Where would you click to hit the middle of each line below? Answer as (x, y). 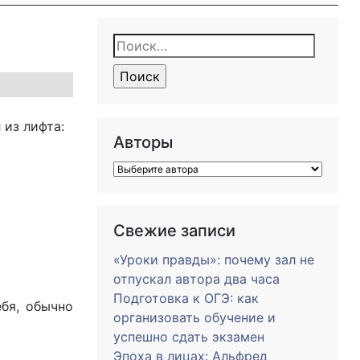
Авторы (143, 142)
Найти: (139, 45)
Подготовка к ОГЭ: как (186, 298)
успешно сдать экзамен (189, 337)
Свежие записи (174, 231)
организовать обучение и (194, 317)
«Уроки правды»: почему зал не (214, 260)
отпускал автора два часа (196, 279)
